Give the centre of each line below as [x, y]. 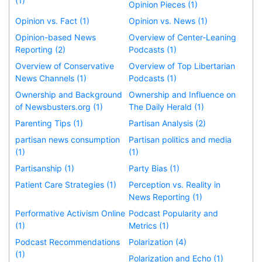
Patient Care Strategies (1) [66, 184]
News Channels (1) [51, 78]
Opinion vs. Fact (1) [52, 20]
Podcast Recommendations [68, 242]
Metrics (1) [149, 225]
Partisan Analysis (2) [168, 123]
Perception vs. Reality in [175, 184]
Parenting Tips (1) [49, 123]
